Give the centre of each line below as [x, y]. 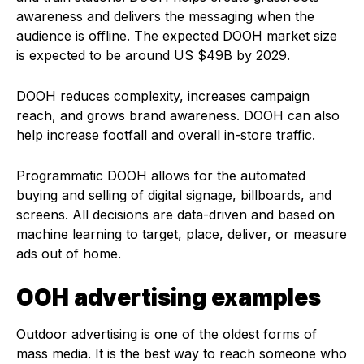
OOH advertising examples [169, 297]
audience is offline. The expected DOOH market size [177, 35]
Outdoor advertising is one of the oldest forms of [167, 334]
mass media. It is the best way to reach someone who [182, 353]
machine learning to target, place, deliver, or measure [182, 234]
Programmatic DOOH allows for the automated [161, 175]
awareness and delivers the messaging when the [165, 16]
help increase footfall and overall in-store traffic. [168, 134]
